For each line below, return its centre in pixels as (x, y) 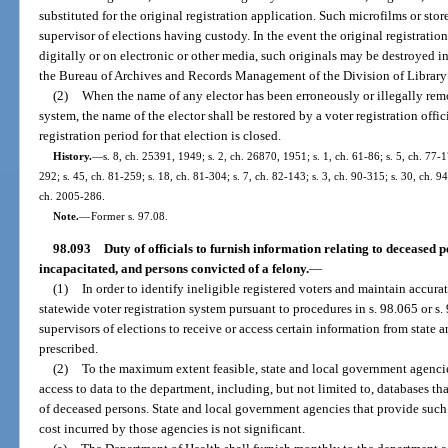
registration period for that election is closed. (160, 135)
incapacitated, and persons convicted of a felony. (174, 269)
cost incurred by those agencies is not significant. (172, 429)
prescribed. (69, 349)
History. (72, 155)
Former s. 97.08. (129, 215)
